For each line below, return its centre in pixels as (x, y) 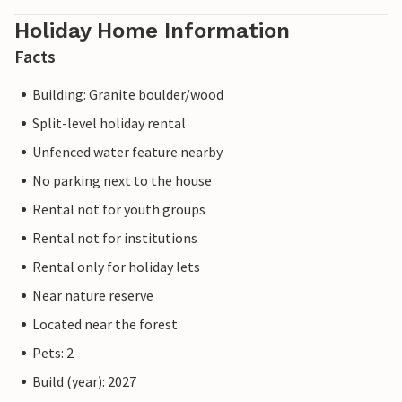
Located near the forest (105, 324)
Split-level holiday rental (109, 123)
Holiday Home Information (152, 31)
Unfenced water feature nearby (127, 152)
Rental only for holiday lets (116, 267)
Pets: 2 (53, 353)
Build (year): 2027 (84, 382)
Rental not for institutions (115, 238)
